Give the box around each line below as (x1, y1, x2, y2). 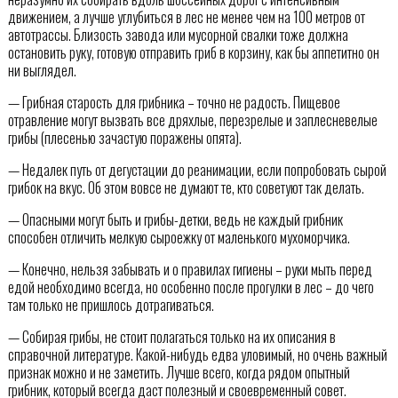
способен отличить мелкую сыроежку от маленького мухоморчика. (7, 227, 350, 249)
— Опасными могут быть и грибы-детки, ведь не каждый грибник (7, 209, 343, 231)
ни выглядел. (7, 60, 76, 82)
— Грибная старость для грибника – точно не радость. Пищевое (7, 92, 340, 114)
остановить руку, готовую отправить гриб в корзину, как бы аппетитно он (7, 42, 379, 64)
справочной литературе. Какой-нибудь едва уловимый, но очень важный (7, 344, 387, 366)
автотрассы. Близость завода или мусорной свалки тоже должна (7, 24, 348, 46)
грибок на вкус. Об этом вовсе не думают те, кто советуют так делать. (7, 177, 364, 199)
